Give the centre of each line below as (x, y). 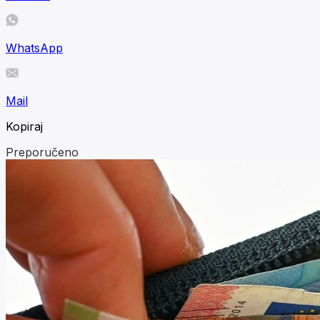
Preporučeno (42, 152)
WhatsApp (34, 47)
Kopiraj (24, 126)
